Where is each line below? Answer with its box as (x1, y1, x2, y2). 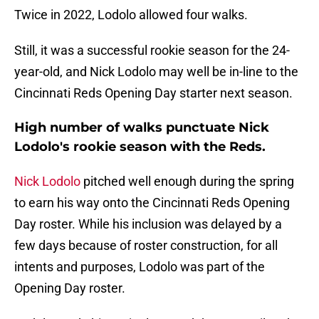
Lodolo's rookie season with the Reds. (14, 139, 266, 155)
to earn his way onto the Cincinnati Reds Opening (14, 195, 290, 211)
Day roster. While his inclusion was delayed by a (14, 216, 282, 232)
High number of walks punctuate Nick (14, 120, 269, 136)
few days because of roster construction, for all (14, 238, 278, 253)
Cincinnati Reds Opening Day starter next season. (14, 85, 293, 101)
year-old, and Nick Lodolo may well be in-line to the (14, 64, 298, 80)
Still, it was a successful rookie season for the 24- (14, 43, 290, 58)
